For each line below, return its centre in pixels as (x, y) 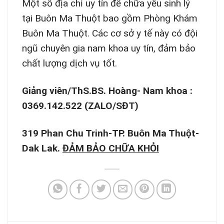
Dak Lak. (42, 148)
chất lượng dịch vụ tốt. (69, 63)
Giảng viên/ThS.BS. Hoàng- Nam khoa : (107, 90)
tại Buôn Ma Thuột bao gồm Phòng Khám (109, 18)
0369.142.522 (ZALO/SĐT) (80, 105)
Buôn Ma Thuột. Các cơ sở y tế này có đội (109, 33)
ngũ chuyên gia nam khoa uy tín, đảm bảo (108, 48)
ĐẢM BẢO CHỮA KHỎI (110, 148)
